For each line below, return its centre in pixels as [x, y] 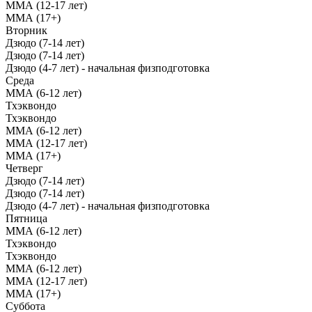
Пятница [26, 218]
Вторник [26, 30]
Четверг [24, 168]
